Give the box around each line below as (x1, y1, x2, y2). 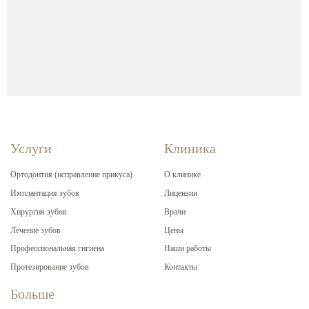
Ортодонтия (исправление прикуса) (10, 170, 132, 180)
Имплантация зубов (10, 188, 79, 199)
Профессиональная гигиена (10, 243, 104, 254)
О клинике (164, 170, 201, 180)
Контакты (164, 262, 198, 272)
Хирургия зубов (10, 206, 67, 217)
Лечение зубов (10, 225, 61, 235)
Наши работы (164, 243, 212, 254)
